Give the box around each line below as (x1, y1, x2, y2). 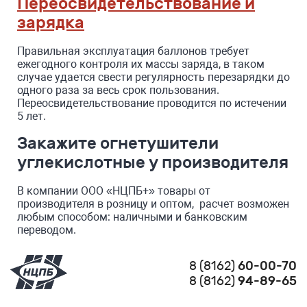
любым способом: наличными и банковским (17, 210, 247, 224)
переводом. (17, 223, 76, 237)
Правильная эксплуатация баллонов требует (17, 45, 249, 58)
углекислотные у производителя (17, 153, 288, 173)
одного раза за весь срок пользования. (17, 84, 219, 97)
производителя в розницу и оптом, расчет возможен (17, 197, 289, 211)
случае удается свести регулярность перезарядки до (17, 71, 290, 84)
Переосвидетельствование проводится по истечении (17, 97, 286, 110)
